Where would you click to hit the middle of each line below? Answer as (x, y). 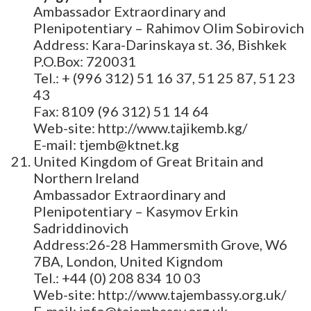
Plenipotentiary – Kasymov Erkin (136, 211)
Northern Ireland (86, 178)
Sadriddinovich (81, 228)
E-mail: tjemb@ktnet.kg (106, 145)
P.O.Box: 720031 (85, 61)
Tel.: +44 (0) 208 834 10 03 (117, 278)
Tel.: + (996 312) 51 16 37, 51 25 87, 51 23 (164, 78)
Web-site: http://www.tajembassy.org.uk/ (160, 295)
